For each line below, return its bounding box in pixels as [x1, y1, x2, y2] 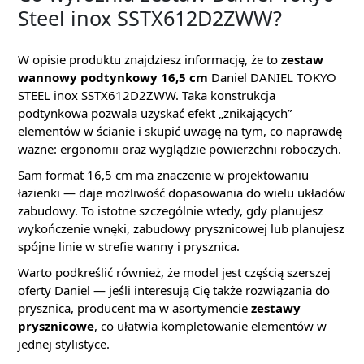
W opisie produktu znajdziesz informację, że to [18, 51, 281, 68]
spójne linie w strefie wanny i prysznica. [18, 238, 240, 255]
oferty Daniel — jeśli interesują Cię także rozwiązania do [18, 282, 330, 299]
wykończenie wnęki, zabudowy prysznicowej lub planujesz [18, 220, 344, 237]
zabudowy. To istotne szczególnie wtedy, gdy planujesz [18, 202, 323, 219]
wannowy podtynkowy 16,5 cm [18, 69, 208, 86]
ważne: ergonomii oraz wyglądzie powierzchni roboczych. [18, 141, 341, 158]
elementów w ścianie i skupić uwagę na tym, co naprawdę [18, 123, 342, 140]
